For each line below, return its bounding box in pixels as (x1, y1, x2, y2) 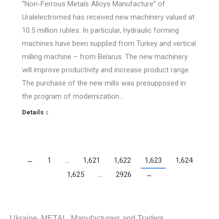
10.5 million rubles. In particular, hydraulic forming (22, 26, 179, 35)
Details (22, 109, 44, 116)
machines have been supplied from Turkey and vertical (22, 39, 196, 48)
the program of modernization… (22, 92, 124, 101)
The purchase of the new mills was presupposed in (22, 79, 186, 88)
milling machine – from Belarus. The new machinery (22, 52, 188, 61)
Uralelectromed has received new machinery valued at (22, 13, 195, 22)
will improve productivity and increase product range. (22, 66, 190, 74)
